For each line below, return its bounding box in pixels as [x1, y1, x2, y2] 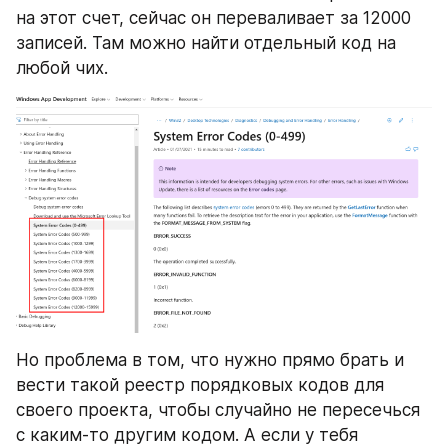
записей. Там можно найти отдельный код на [16, 33, 396, 54]
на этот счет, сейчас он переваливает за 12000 [16, 8, 411, 29]
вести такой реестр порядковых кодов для [16, 375, 384, 396]
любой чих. [16, 58, 108, 79]
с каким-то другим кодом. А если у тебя [16, 425, 358, 446]
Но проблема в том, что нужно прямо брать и [16, 350, 404, 371]
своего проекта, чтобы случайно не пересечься [16, 400, 420, 421]
